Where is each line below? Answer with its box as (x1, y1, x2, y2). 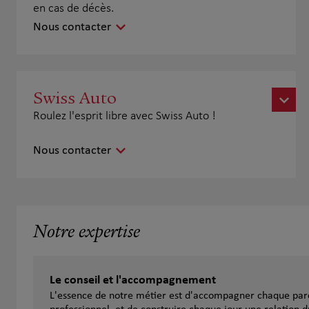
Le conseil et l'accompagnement (50, 274, 216, 288)
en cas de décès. (33, 2, 114, 16)
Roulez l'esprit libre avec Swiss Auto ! (33, 110, 216, 123)
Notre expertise (33, 223, 140, 243)
